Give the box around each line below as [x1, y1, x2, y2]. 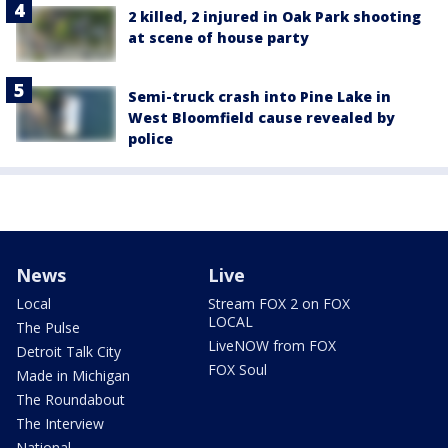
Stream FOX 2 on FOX [208, 294, 350, 314]
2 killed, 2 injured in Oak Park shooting [128, 6, 421, 26]
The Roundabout [16, 390, 125, 410]
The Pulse [16, 318, 80, 338]
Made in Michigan [16, 366, 130, 386]
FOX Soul [208, 360, 267, 380]
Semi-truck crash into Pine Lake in [128, 87, 391, 107]
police [128, 129, 173, 149]
